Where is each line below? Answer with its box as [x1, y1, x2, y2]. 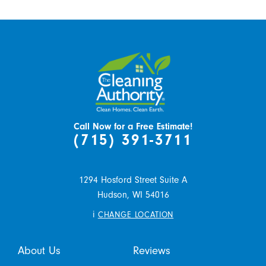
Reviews [133, 244, 170, 257]
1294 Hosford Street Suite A [79, 175, 187, 186]
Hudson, [97, 190, 129, 201]
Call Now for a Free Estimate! [74, 121, 192, 132]
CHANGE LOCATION [97, 210, 174, 220]
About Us [17, 244, 61, 257]
